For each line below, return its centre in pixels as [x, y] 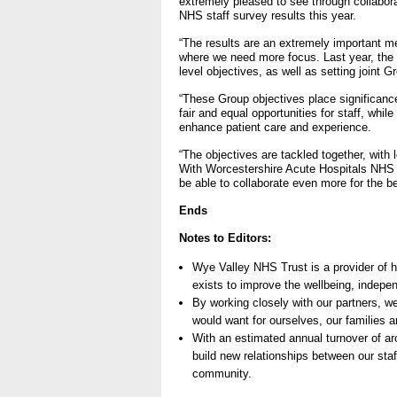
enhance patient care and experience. [275, 128]
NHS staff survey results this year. [268, 16]
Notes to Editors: [225, 238]
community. [222, 374]
